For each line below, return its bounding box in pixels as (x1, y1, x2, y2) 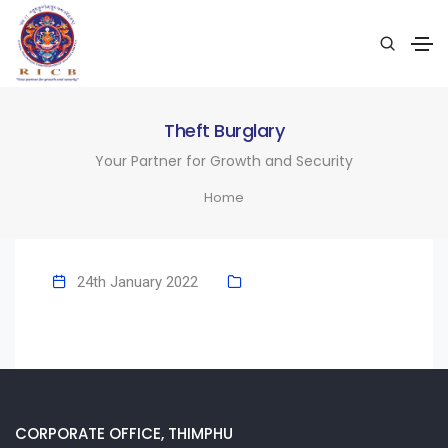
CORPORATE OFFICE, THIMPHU (15, 422, 233, 444)
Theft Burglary (164, 117, 284, 143)
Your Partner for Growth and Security (95, 150, 353, 171)
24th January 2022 (77, 273, 198, 292)
